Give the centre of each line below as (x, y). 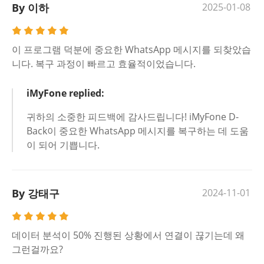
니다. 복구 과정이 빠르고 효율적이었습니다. (104, 64)
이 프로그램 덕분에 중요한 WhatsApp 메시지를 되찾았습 (131, 49)
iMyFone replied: (65, 93)
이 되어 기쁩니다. (63, 145)
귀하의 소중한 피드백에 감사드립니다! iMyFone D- (133, 117)
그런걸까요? (37, 249)
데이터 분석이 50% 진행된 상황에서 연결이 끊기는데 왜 (128, 235)
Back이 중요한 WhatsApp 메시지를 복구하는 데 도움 (138, 131)
